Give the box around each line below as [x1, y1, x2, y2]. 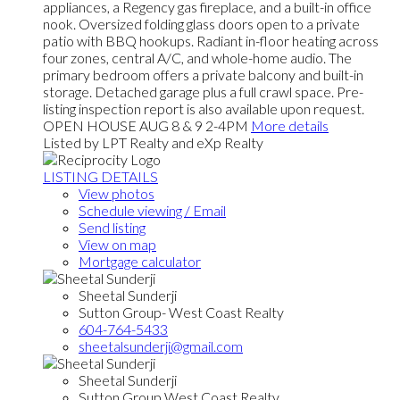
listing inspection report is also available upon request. [43, 99, 364, 117]
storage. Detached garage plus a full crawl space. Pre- [43, 82, 363, 100]
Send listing [79, 218, 146, 236]
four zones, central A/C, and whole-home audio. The [43, 48, 352, 66]
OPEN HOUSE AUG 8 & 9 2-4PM [43, 116, 248, 134]
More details [251, 116, 329, 134]
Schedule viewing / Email [79, 201, 226, 219]
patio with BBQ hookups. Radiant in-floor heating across [43, 31, 379, 49]
